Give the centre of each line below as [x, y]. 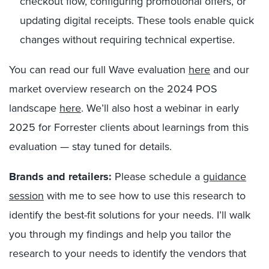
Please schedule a [157, 177]
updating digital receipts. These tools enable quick [137, 20]
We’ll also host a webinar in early [163, 108]
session [26, 196]
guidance [225, 177]
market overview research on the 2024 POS [113, 89]
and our [230, 70]
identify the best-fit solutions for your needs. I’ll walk [130, 215]
